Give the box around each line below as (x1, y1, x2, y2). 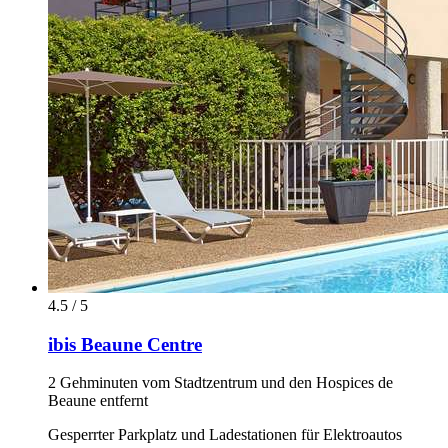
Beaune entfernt (48, 392, 148, 410)
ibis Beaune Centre (48, 333, 202, 355)
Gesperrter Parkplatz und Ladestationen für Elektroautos (48, 426, 402, 444)
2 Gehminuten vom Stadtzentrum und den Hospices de (48, 374, 393, 392)
